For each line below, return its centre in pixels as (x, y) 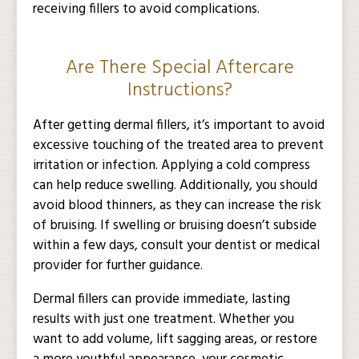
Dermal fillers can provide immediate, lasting (161, 299)
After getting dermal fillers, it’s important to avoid (179, 125)
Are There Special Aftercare (179, 68)
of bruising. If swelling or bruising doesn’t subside (175, 226)
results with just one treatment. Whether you (163, 319)
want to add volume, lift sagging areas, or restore (175, 339)
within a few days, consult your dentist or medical (176, 246)
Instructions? (179, 91)
